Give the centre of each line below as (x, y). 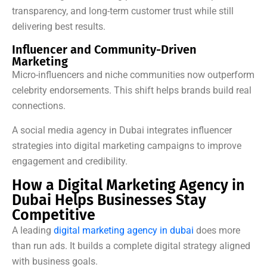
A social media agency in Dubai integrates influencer (122, 131)
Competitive (54, 215)
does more (217, 231)
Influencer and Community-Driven (104, 50)
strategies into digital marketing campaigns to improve (127, 146)
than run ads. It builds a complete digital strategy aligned (131, 246)
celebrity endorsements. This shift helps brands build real (132, 91)
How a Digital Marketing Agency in (128, 186)
